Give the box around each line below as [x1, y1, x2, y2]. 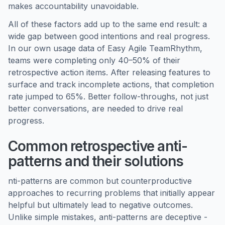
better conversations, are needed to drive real [8, 103, 183, 114]
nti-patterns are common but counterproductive [8, 176, 192, 186]
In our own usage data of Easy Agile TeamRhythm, [8, 43, 202, 53]
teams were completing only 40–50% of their [8, 55, 180, 65]
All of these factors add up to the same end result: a [8, 19, 207, 29]
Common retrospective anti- [8, 138, 188, 155]
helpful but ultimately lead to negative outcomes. [8, 200, 193, 210]
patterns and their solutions [8, 153, 184, 170]
